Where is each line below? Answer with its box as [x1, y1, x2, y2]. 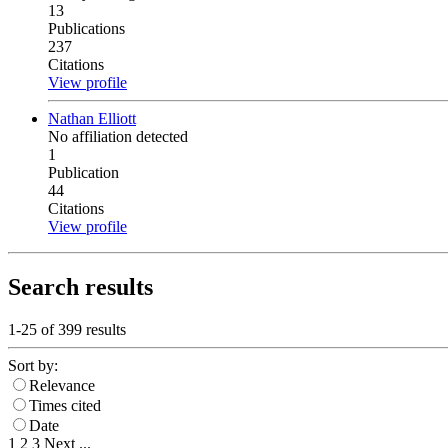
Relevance [29, 376, 95, 394]
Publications [48, 20, 125, 38]
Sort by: [8, 356, 58, 374]
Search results [8, 274, 153, 300]
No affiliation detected [48, 128, 188, 146]
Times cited [29, 396, 101, 414]
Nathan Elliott [48, 110, 136, 128]
